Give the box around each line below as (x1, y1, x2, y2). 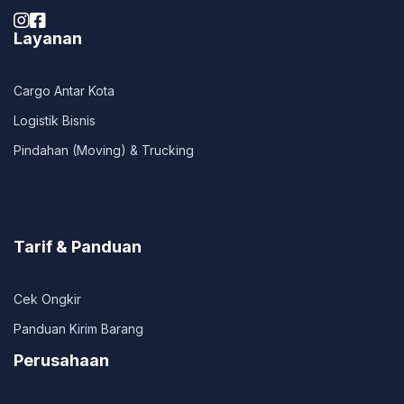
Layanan (14, 29, 82, 49)
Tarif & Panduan (14, 237, 142, 257)
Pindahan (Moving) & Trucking (14, 142, 194, 159)
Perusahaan (14, 351, 109, 371)
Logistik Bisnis (14, 113, 96, 129)
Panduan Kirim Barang (14, 321, 143, 337)
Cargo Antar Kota (14, 83, 115, 99)
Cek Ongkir (14, 291, 81, 308)
